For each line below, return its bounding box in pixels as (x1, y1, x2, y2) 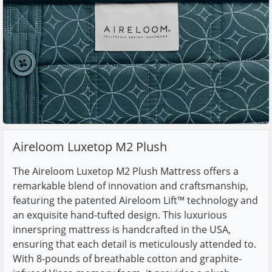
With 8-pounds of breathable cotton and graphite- (13, 252, 242, 265)
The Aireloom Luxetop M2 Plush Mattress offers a (13, 165, 239, 178)
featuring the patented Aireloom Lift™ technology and (13, 194, 258, 207)
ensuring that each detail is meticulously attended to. (13, 237, 256, 251)
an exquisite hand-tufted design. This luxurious (13, 208, 227, 222)
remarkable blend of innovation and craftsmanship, (13, 179, 248, 192)
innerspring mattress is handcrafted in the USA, (13, 223, 231, 236)
